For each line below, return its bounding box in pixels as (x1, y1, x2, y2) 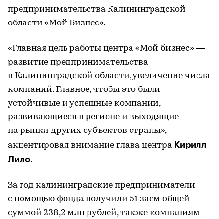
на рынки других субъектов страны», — (8, 126, 177, 135)
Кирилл (174, 140, 207, 149)
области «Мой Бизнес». (8, 19, 105, 28)
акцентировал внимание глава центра (8, 141, 174, 150)
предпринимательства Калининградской (8, 5, 186, 14)
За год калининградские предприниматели (8, 181, 195, 190)
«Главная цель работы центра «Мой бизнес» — (8, 44, 205, 53)
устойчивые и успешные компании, (8, 99, 160, 108)
